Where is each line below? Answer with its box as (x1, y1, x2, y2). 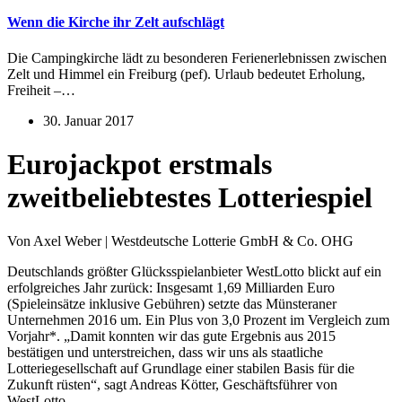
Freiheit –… (7, 82, 75, 98)
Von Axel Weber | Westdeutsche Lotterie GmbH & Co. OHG (7, 233, 354, 249)
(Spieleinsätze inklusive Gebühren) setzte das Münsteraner (7, 296, 336, 312)
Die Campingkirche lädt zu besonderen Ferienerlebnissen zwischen (7, 49, 387, 66)
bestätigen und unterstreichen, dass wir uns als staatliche (7, 345, 323, 361)
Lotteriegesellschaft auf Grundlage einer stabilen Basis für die (7, 361, 354, 377)
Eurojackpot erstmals (7, 148, 272, 180)
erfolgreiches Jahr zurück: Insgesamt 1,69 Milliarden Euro (7, 280, 335, 296)
